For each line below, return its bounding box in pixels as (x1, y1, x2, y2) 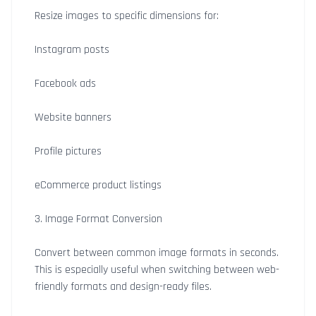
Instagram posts (35, 42, 109, 57)
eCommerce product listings (35, 178, 162, 193)
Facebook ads (35, 76, 96, 91)
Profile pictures (35, 144, 102, 159)
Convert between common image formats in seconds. (35, 245, 279, 260)
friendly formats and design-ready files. (35, 279, 212, 294)
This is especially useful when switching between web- (35, 262, 279, 277)
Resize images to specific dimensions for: (35, 8, 219, 23)
